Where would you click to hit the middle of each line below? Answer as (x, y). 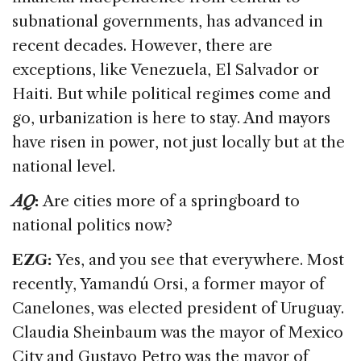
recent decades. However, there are (142, 45)
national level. (64, 166)
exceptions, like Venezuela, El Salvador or (166, 69)
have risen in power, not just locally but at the (178, 142)
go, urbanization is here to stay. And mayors (171, 118)
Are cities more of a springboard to (171, 201)
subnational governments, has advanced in (168, 21)
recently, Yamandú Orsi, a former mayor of (168, 284)
